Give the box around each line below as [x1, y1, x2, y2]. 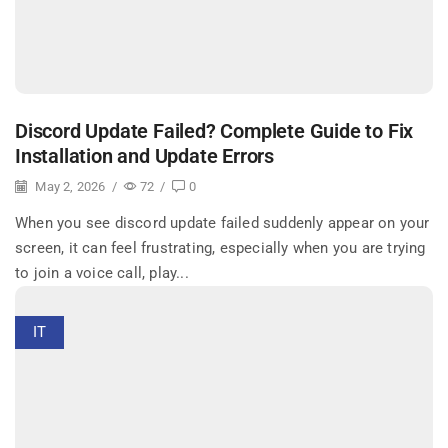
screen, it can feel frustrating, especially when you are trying [15, 239, 426, 258]
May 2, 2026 [32, 179, 106, 195]
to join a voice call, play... [15, 264, 189, 283]
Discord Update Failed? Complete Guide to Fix [15, 119, 414, 143]
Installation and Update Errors [15, 144, 275, 168]
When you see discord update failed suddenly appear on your [15, 214, 430, 233]
